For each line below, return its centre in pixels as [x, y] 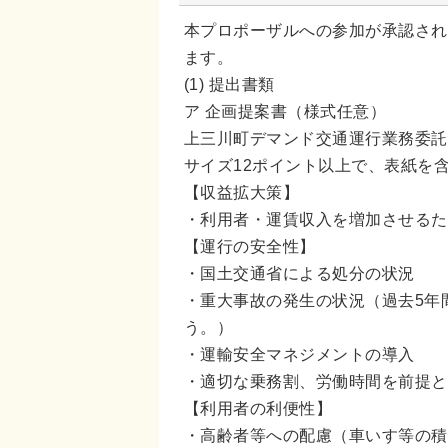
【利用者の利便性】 [258, 407]
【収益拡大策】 [242, 191]
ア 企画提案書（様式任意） [285, 110]
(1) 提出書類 [229, 83]
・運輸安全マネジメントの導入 [299, 353]
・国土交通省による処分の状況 [299, 272]
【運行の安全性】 [250, 245]
